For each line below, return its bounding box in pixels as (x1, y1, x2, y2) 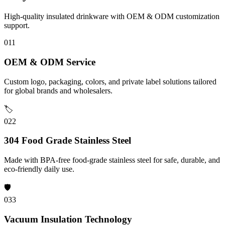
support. (4, 21, 30, 30)
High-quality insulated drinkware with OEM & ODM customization (4, 12, 219, 21)
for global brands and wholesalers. (4, 86, 113, 95)
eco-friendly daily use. (4, 165, 74, 173)
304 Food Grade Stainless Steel (4, 135, 131, 146)
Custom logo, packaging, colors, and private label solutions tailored (4, 77, 216, 86)
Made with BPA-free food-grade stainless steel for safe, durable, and (4, 156, 220, 164)
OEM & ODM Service (4, 56, 95, 67)
